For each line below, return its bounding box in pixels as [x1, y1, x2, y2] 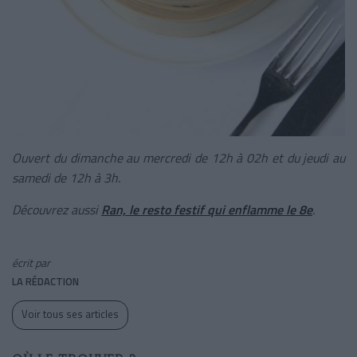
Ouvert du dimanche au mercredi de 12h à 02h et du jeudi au [12, 147, 345, 167]
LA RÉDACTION [12, 273, 79, 289]
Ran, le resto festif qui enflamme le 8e [101, 199, 312, 219]
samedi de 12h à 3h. [12, 167, 120, 187]
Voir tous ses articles [22, 305, 119, 322]
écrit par [12, 253, 50, 271]
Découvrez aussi [12, 199, 101, 219]
